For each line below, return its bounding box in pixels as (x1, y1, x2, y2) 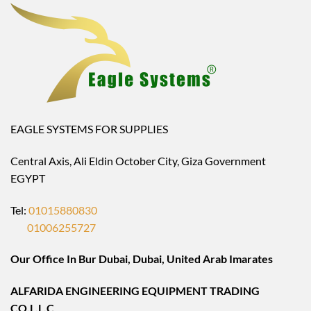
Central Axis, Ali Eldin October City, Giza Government (10, 153, 266, 167)
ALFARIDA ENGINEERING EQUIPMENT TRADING (10, 284, 260, 298)
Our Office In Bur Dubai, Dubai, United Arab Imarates (10, 252, 273, 266)
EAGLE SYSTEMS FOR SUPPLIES (10, 121, 168, 135)
